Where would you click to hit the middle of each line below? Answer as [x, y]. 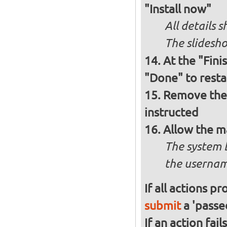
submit [162, 205]
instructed [171, 112]
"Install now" [178, 9]
